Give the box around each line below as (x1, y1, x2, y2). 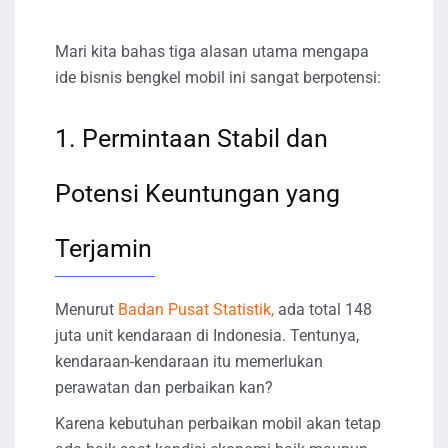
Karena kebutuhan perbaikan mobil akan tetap (55, 413, 381, 433)
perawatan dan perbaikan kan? (55, 377, 273, 397)
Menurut (55, 299, 118, 319)
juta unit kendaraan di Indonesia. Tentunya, (55, 325, 359, 345)
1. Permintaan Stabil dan (55, 123, 328, 153)
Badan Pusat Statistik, (118, 299, 274, 319)
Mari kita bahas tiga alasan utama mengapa (55, 41, 369, 61)
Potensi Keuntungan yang (55, 178, 340, 208)
